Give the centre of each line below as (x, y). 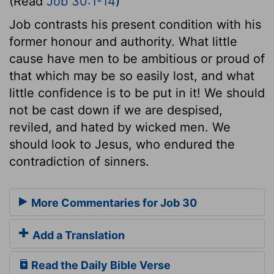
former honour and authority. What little (123, 41)
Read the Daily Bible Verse (100, 265)
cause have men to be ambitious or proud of (137, 58)
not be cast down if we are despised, (116, 110)
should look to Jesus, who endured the (122, 144)
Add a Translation (77, 235)
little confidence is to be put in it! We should (137, 93)
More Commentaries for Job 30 (113, 203)
